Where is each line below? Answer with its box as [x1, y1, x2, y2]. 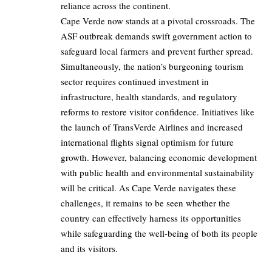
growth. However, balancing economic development [61, 151, 257, 164]
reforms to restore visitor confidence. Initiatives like [61, 106, 254, 118]
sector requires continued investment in [61, 75, 209, 88]
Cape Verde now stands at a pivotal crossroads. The [61, 15, 255, 27]
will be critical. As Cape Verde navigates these [61, 182, 236, 194]
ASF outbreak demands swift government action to [61, 30, 252, 42]
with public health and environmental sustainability [61, 166, 254, 179]
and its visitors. [61, 242, 118, 255]
